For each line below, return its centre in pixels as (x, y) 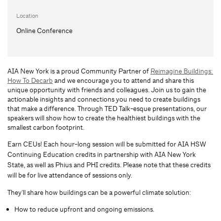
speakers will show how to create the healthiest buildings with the (104, 118)
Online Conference (44, 30)
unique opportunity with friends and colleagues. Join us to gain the (107, 90)
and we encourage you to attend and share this (123, 80)
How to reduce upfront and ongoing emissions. (84, 209)
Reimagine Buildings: (182, 71)
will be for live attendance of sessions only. (70, 175)
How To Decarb (30, 80)
